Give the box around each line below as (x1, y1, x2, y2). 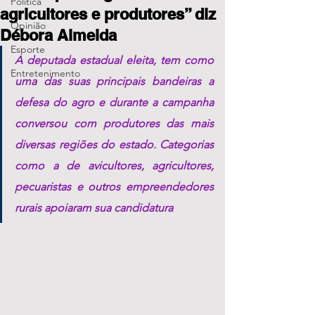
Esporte (11, 43, 45, 56)
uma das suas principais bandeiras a (15, 75, 214, 88)
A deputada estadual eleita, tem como (15, 53, 214, 67)
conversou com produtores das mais (15, 117, 214, 130)
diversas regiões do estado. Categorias (15, 138, 214, 151)
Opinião (11, 19, 46, 32)
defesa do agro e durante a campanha (15, 96, 214, 109)
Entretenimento (11, 67, 80, 79)
